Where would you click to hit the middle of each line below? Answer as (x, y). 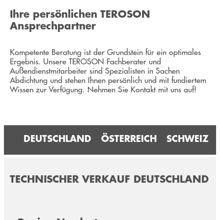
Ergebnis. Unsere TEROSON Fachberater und (85, 61)
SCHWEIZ (188, 138)
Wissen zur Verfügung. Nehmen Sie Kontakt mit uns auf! (103, 89)
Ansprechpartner (53, 25)
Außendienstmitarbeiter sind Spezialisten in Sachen (95, 70)
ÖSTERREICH (129, 138)
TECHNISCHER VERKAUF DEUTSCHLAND (109, 178)
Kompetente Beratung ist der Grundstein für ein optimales (105, 52)
